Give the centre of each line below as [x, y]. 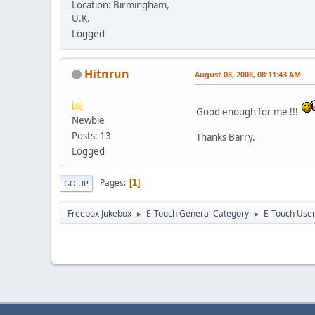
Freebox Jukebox [99, 213]
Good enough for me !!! [248, 111]
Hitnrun [107, 73]
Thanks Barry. [226, 137]
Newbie [88, 120]
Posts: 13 [91, 135]
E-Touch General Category [198, 213]
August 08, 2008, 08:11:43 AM [248, 74]
